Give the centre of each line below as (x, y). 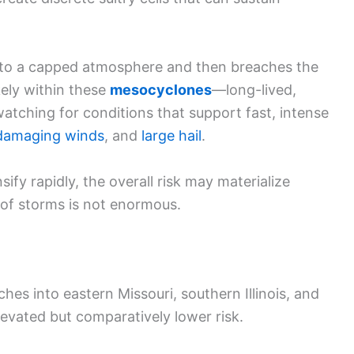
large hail (171, 135)
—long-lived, (254, 89)
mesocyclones (161, 89)
